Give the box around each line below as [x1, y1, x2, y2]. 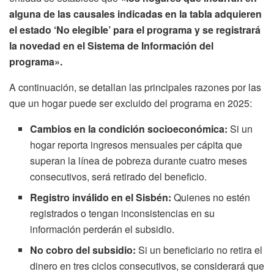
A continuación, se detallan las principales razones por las [9, 80, 261, 95]
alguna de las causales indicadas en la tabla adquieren [9, 7, 262, 21]
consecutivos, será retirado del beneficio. [30, 169, 207, 184]
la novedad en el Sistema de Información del [9, 39, 213, 53]
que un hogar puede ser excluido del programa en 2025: [9, 96, 252, 111]
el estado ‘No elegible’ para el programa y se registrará [9, 23, 261, 37]
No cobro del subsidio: [30, 243, 136, 257]
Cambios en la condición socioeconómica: [30, 122, 228, 136]
